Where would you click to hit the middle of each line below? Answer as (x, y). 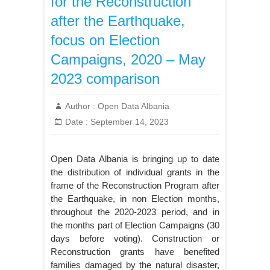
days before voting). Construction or (135, 239)
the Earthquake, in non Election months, (135, 199)
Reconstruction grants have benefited (135, 252)
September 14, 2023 (128, 122)
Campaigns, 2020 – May (128, 60)
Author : (80, 106)
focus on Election (105, 40)
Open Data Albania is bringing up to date (135, 159)
